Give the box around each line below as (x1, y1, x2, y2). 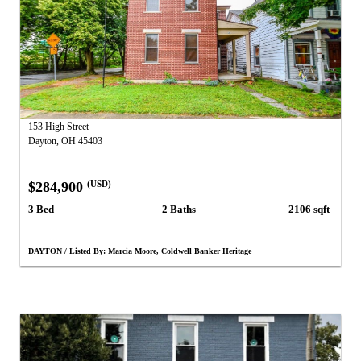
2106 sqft (288, 202, 330, 215)
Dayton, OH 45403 (28, 135, 102, 147)
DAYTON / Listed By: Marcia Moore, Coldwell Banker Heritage (28, 247, 251, 255)
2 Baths (162, 202, 197, 215)
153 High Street (28, 121, 89, 133)
